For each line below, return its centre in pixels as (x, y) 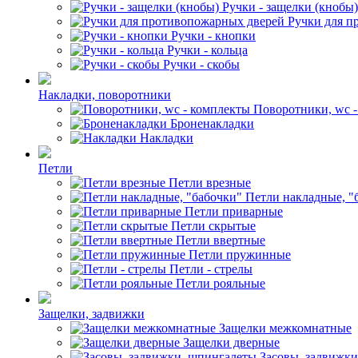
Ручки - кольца (207, 50)
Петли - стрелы (211, 269)
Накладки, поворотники (105, 95)
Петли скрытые (213, 226)
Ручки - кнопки (213, 36)
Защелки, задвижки (91, 314)
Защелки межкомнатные (285, 328)
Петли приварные (234, 211)
